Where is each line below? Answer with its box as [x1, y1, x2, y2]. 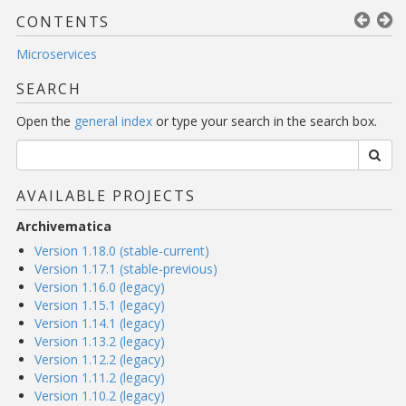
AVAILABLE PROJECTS [16, 186, 196, 206]
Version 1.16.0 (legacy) [34, 278, 165, 295]
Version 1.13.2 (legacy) [34, 333, 165, 350]
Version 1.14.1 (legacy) [34, 314, 165, 332]
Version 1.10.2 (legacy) [34, 387, 165, 404]
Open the [16, 112, 74, 130]
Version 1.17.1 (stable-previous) [34, 260, 217, 277]
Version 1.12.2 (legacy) [34, 351, 165, 368]
